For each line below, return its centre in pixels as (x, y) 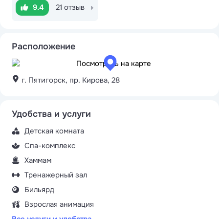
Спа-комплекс (50, 146)
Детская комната (54, 131)
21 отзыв (74, 8)
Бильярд (39, 190)
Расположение (44, 47)
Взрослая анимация (59, 205)
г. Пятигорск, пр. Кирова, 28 (70, 80)
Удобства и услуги (51, 114)
